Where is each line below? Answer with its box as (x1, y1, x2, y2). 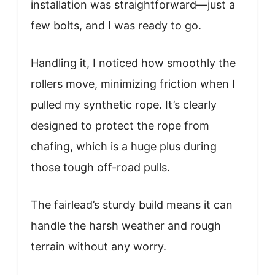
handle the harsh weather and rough (31, 219, 221, 232)
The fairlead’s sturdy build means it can (31, 198, 233, 211)
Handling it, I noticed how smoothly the (31, 56, 236, 69)
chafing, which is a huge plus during (31, 139, 217, 153)
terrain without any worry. (31, 239, 166, 253)
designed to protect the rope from (31, 118, 209, 132)
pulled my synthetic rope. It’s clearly (31, 98, 217, 111)
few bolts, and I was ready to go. (31, 18, 201, 32)
